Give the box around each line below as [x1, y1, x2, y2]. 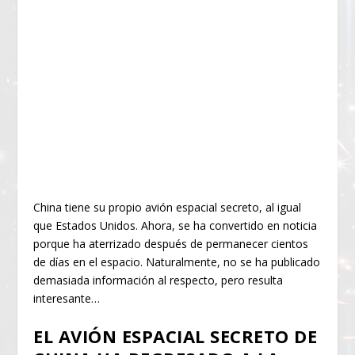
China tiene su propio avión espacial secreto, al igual [33, 199, 302, 215]
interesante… [33, 290, 101, 306]
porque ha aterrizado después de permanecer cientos [33, 235, 309, 251]
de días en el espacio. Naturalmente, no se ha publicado [33, 254, 321, 269]
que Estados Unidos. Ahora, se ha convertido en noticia [33, 217, 318, 233]
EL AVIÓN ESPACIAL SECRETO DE [33, 323, 318, 348]
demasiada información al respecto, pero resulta [33, 272, 284, 288]
